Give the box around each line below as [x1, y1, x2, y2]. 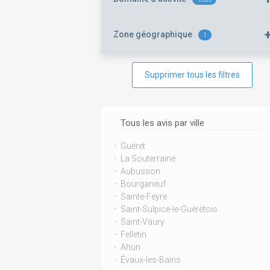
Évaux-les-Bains [121, 255, 181, 265]
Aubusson [121, 166, 160, 176]
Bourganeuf [121, 179, 166, 189]
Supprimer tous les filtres [145, 70, 240, 80]
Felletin [121, 230, 146, 239]
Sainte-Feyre [121, 192, 167, 201]
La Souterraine [121, 154, 175, 163]
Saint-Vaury [121, 217, 165, 227]
